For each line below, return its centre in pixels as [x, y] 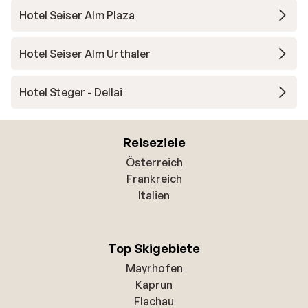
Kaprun [154, 284]
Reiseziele [154, 142]
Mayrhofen [154, 268]
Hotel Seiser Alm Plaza [77, 15]
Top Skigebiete [154, 248]
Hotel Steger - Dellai [71, 92]
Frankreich [154, 178]
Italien [154, 195]
